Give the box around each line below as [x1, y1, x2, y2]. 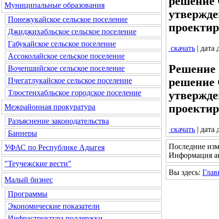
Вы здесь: [169, 168, 202, 176]
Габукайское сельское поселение [8, 40, 116, 48]
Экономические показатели [8, 202, 100, 210]
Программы [8, 190, 47, 198]
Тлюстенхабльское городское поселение [8, 88, 141, 97]
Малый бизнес [4, 175, 53, 184]
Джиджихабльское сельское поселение [8, 27, 136, 36]
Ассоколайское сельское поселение [8, 52, 125, 60]
